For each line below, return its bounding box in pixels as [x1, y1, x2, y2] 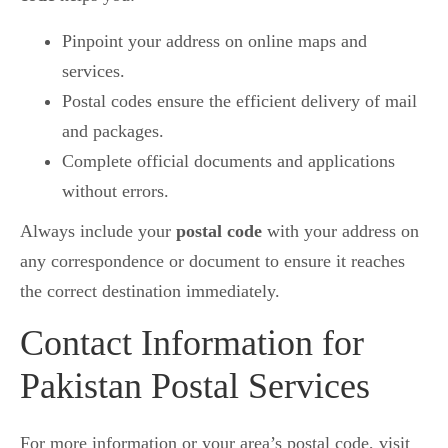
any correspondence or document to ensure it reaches [20, 251, 405, 272]
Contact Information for [20, 323, 364, 364]
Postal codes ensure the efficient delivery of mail [62, 91, 417, 112]
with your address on [262, 221, 419, 242]
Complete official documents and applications [62, 151, 395, 172]
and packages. [62, 121, 164, 142]
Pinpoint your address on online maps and [62, 31, 367, 52]
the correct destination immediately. [20, 281, 280, 302]
